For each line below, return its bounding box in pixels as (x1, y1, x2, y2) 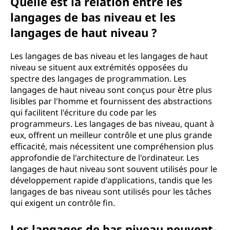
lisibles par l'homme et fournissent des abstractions (10, 95, 212, 107)
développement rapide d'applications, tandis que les (10, 175, 213, 186)
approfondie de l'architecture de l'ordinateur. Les (10, 152, 199, 163)
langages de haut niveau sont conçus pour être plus (10, 84, 212, 95)
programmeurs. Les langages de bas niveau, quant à (10, 118, 214, 129)
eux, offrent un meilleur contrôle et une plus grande (10, 129, 212, 141)
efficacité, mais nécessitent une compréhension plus (10, 141, 214, 152)
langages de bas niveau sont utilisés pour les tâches (10, 186, 212, 197)
